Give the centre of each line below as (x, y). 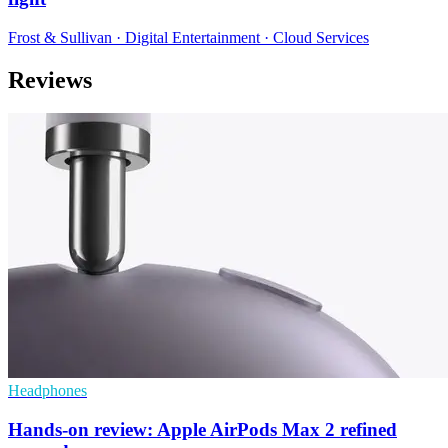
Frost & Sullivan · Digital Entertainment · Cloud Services (188, 37)
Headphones (47, 391)
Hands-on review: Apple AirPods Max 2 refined (202, 430)
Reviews (50, 79)
